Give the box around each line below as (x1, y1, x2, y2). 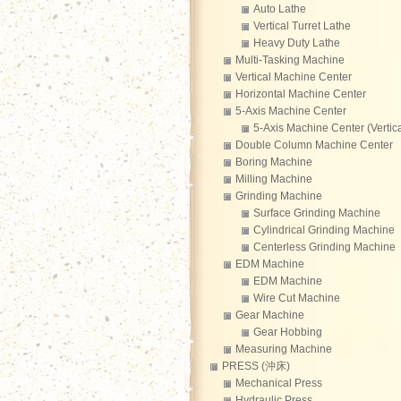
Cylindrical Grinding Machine (253, 224, 395, 236)
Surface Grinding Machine (253, 207, 380, 219)
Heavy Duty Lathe (253, 37, 340, 49)
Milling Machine (235, 173, 312, 185)
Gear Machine (235, 309, 304, 321)
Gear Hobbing (253, 326, 322, 338)
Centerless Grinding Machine (253, 241, 396, 253)
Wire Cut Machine (253, 292, 340, 304)
